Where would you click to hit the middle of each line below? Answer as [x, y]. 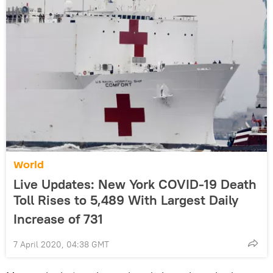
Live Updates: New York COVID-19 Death [135, 184]
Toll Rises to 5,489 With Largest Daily [126, 200]
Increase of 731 [58, 219]
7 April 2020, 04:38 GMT [61, 245]
